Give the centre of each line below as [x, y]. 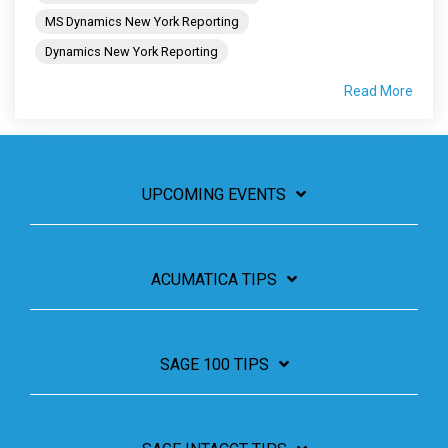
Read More [378, 91]
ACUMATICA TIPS [214, 280]
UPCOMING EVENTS [214, 195]
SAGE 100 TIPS [214, 365]
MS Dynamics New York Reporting [142, 22]
